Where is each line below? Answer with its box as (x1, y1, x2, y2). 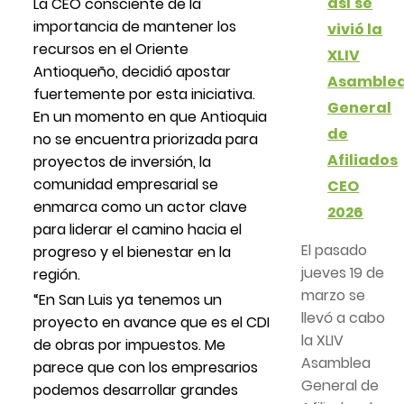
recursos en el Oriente (33, 38, 189, 60)
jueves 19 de (300, 262, 384, 283)
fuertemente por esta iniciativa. (33, 83, 256, 105)
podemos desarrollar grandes (33, 379, 239, 400)
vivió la (327, 18, 383, 40)
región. (33, 263, 81, 285)
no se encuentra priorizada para (33, 128, 259, 150)
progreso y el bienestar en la (33, 241, 232, 262)
